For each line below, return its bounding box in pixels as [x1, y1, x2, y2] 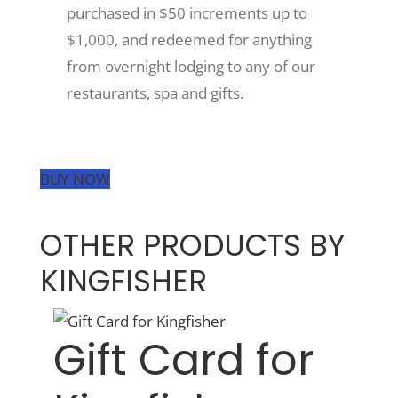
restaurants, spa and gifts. [66, 82, 243, 103]
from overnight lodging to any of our [66, 55, 315, 76]
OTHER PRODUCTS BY [40, 224, 345, 267]
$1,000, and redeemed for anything [66, 28, 312, 50]
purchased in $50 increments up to [66, 2, 307, 23]
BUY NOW [40, 168, 110, 189]
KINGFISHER [40, 259, 207, 302]
